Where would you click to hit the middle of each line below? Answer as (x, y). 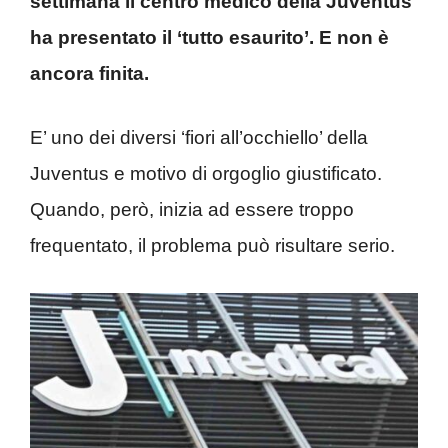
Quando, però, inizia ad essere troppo (192, 209)
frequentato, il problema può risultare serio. (212, 245)
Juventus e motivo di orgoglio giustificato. (206, 173)
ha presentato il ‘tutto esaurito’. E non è (209, 37)
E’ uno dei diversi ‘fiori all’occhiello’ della (199, 137)
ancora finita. (89, 73)
